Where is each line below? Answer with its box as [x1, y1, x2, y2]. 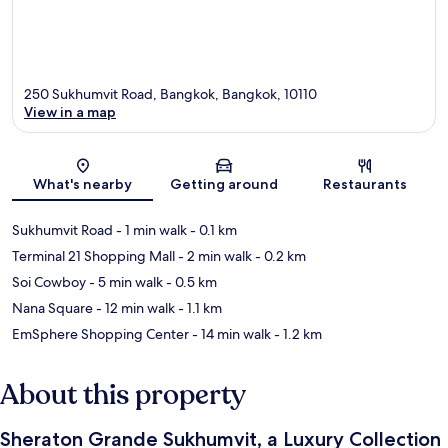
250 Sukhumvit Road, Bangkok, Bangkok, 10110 [24, 84, 317, 103]
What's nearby [33, 174, 133, 193]
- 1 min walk [113, 220, 187, 239]
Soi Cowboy [12, 272, 86, 291]
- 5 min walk [86, 272, 163, 291]
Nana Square [12, 298, 93, 317]
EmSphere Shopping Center [12, 324, 189, 343]
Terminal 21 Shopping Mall [12, 246, 175, 265]
